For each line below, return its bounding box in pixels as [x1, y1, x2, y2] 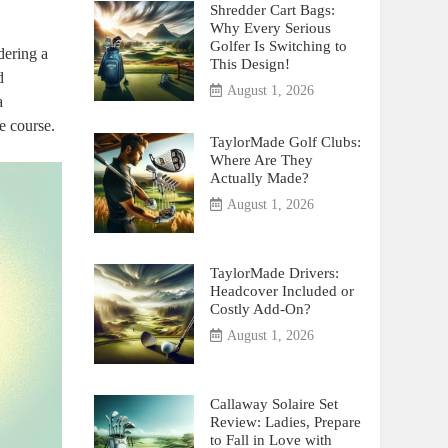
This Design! [209, 55, 290, 72]
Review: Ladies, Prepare [209, 413, 361, 430]
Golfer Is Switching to [209, 37, 347, 54]
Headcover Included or [209, 282, 354, 299]
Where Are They [209, 151, 313, 168]
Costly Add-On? [209, 300, 311, 317]
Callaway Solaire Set [209, 395, 338, 412]
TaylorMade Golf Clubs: [209, 133, 361, 150]
